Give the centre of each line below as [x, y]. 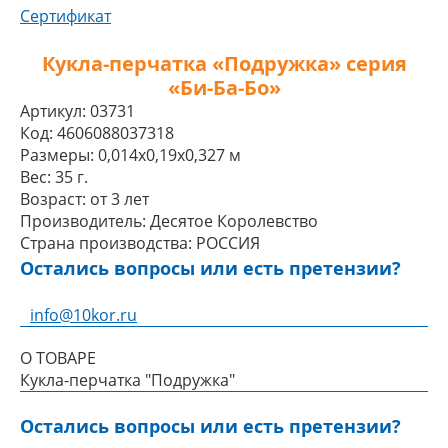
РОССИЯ [228, 243]
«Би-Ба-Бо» [224, 87]
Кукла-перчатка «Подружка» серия [224, 63]
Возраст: [53, 199]
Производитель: [83, 221]
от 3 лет [119, 199]
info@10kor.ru [83, 315]
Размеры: [57, 155]
